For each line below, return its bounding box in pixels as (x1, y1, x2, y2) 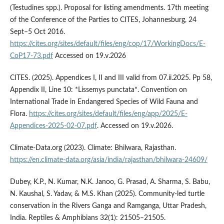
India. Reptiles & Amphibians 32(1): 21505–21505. (9, 214, 165, 222)
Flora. (9, 110, 29, 118)
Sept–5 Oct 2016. (9, 28, 65, 36)
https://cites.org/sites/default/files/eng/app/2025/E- (28, 110, 187, 118)
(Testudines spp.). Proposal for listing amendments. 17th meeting (9, 4, 208, 12)
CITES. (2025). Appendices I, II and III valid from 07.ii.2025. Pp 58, (9, 74, 212, 82)
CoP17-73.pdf (9, 52, 53, 60)
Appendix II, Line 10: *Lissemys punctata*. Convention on (9, 86, 187, 94)
